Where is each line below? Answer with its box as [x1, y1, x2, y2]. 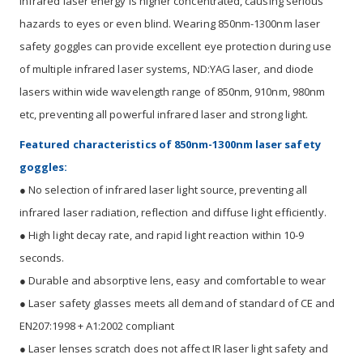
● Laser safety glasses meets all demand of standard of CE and [19, 295, 335, 310]
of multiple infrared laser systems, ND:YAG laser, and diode [19, 61, 314, 76]
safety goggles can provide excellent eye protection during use [19, 38, 332, 53]
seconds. [19, 250, 65, 265]
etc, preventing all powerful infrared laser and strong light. [19, 106, 309, 122]
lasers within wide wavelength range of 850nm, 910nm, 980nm [19, 83, 326, 99]
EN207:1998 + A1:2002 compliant [19, 318, 175, 333]
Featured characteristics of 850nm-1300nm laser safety [19, 136, 321, 152]
